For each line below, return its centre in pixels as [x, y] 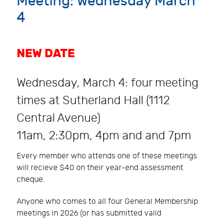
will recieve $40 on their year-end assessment [100, 168]
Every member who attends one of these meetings [107, 156]
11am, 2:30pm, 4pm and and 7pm [104, 136]
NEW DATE [46, 54]
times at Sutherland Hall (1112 [93, 101]
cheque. [31, 180]
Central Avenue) [59, 118]
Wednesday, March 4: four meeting [108, 83]
